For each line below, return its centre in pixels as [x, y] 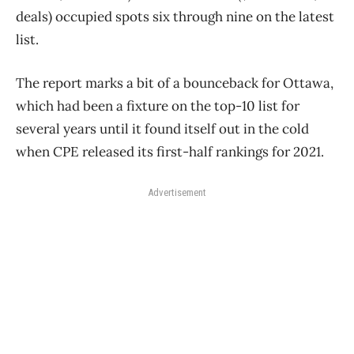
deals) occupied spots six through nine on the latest [175, 17]
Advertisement [177, 193]
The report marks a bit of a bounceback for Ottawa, [175, 83]
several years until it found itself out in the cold [162, 129]
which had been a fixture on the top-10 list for [158, 106]
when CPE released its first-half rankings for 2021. [171, 152]
